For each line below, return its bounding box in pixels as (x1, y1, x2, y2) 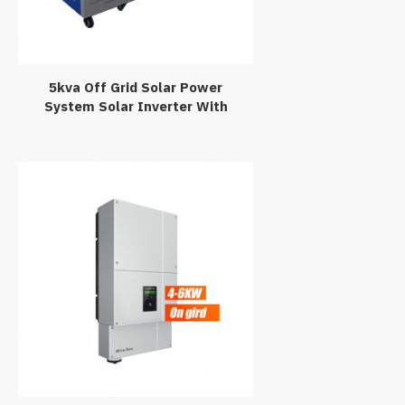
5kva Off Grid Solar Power (49, 79, 222, 97)
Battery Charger (82, 117, 189, 135)
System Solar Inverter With (43, 98, 228, 116)
